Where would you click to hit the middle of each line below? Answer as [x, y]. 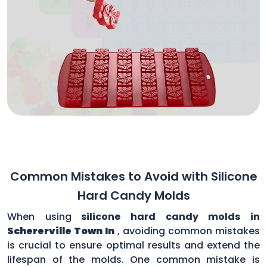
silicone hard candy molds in [166, 216]
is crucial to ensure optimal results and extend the [133, 245]
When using [39, 216]
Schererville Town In [61, 231]
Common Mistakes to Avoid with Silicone [133, 176]
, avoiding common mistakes [189, 231]
